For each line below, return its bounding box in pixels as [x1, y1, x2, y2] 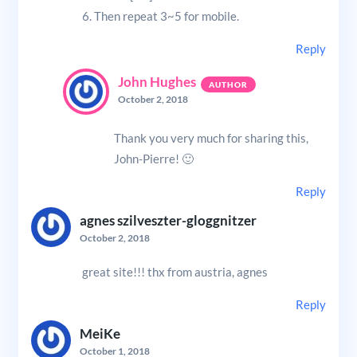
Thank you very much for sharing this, [113, 130, 308, 145]
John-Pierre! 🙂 [113, 151, 194, 166]
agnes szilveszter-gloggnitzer [79, 212, 257, 229]
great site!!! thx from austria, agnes [81, 264, 268, 279]
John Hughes [117, 73, 196, 90]
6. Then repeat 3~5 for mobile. [81, 8, 239, 23]
